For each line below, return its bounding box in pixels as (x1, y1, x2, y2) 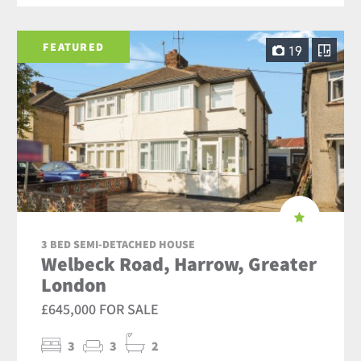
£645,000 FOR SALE (41, 299, 160, 318)
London (41, 271, 107, 297)
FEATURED (43, 39, 105, 54)
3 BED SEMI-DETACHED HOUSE (41, 236, 196, 251)
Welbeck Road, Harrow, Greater (41, 250, 317, 276)
